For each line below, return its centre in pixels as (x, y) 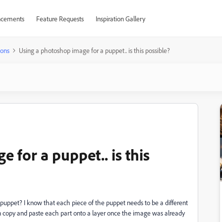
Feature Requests (60, 19)
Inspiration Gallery (120, 19)
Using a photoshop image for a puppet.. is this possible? (94, 50)
